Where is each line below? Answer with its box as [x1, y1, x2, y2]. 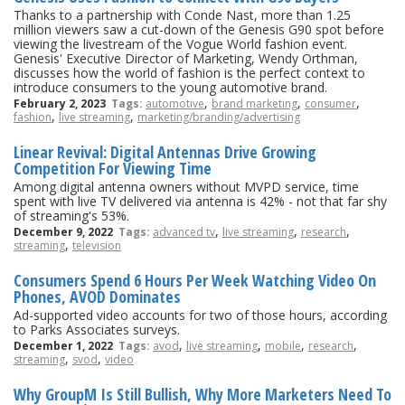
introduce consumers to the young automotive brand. [14, 78, 327, 96]
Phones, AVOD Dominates [14, 285, 181, 307]
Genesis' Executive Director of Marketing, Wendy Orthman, [14, 49, 358, 67]
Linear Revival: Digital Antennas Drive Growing [14, 140, 316, 163]
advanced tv [153, 223, 215, 240]
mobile [265, 337, 301, 353]
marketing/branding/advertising [137, 108, 300, 125]
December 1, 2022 [14, 337, 118, 353]
